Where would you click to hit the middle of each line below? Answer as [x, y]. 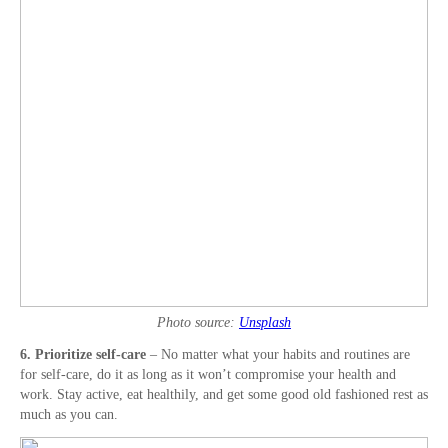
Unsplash [265, 323]
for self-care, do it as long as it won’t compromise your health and [208, 375]
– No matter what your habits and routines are [280, 355]
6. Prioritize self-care [85, 355]
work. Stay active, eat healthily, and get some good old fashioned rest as [224, 395]
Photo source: [198, 323]
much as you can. [69, 415]
